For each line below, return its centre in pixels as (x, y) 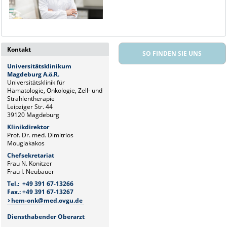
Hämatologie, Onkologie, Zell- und (55, 91)
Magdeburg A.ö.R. (33, 74)
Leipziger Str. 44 (30, 107)
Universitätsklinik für (36, 83)
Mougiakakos (26, 143)
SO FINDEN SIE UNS (172, 54)
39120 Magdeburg (33, 115)
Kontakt (19, 50)
